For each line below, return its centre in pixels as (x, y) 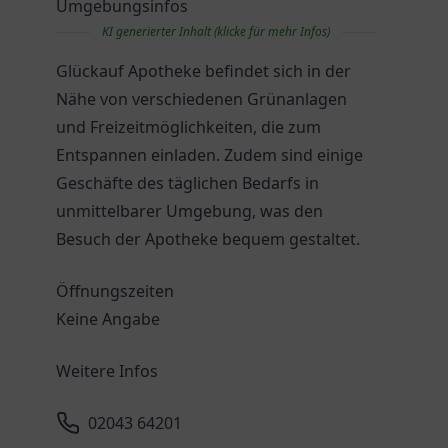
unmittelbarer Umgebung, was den (189, 211)
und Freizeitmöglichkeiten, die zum (188, 127)
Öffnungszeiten (115, 291)
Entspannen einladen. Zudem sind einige (209, 155)
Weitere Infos (107, 371)
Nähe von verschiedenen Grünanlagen (201, 99)
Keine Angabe (108, 319)
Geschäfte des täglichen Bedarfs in (187, 183)
